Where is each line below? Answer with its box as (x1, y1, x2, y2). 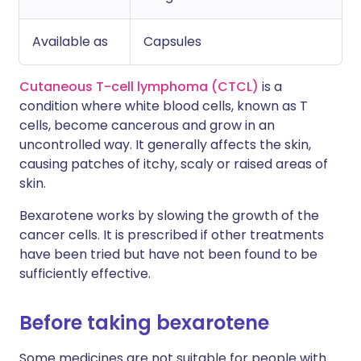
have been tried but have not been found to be (19, 245, 317, 263)
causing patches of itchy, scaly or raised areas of (19, 155, 328, 173)
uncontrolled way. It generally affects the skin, (19, 135, 311, 154)
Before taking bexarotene (19, 309, 269, 336)
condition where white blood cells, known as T (19, 97, 308, 115)
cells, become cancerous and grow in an (19, 116, 275, 135)
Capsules (143, 32, 201, 51)
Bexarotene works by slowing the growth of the (19, 206, 319, 225)
